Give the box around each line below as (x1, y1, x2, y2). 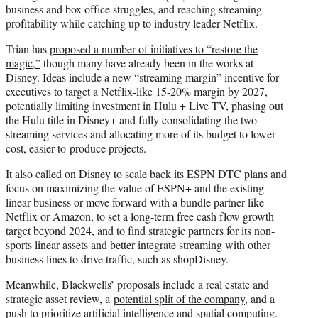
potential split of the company (114, 290, 245, 306)
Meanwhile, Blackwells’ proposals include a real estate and (6, 276, 269, 292)
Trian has (6, 40, 50, 56)
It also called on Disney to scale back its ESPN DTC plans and (6, 165, 287, 181)
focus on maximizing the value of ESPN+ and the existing (6, 180, 264, 195)
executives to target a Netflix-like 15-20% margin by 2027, (6, 83, 268, 99)
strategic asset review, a (6, 290, 114, 306)
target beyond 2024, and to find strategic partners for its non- (6, 222, 275, 238)
